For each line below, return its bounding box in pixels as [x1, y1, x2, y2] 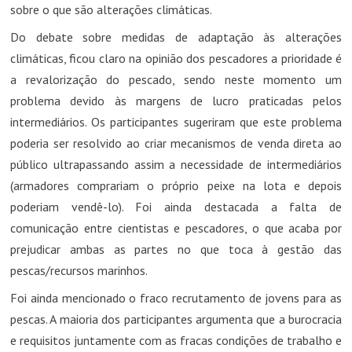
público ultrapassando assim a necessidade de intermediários [10, 156, 342, 172]
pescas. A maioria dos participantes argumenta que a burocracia [10, 310, 342, 327]
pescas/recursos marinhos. [10, 262, 148, 278]
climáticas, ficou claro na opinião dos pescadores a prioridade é [10, 49, 342, 66]
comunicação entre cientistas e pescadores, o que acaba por [10, 219, 342, 236]
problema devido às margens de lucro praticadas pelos [10, 92, 342, 108]
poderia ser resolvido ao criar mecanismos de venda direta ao [10, 134, 342, 151]
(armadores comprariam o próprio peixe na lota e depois [10, 177, 342, 193]
